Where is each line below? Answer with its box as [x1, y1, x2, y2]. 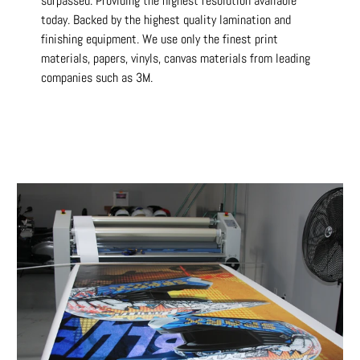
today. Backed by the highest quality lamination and [41, 11, 292, 29]
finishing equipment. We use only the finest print [41, 31, 279, 48]
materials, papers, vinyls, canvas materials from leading [41, 50, 311, 67]
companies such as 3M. [41, 69, 153, 87]
